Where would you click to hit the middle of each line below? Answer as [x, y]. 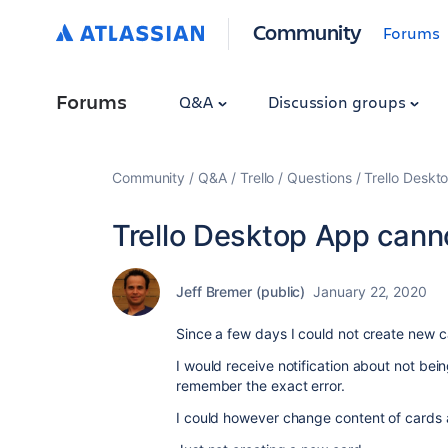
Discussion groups [338, 101]
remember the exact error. [260, 385]
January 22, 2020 [370, 291]
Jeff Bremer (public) [241, 291]
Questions [319, 177]
